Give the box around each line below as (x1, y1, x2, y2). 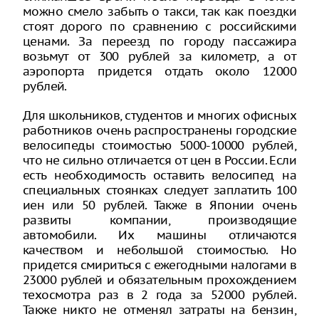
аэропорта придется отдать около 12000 (23, 63, 296, 79)
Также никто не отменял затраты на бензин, (23, 301, 296, 318)
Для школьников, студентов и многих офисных (23, 107, 296, 123)
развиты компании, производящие (23, 211, 296, 228)
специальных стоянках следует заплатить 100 (23, 182, 296, 198)
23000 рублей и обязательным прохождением (23, 271, 296, 288)
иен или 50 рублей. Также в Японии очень (23, 197, 296, 213)
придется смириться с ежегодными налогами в (23, 256, 296, 273)
